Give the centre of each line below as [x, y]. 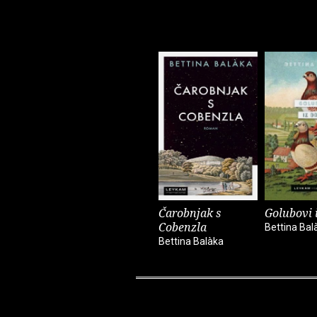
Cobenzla [183, 227]
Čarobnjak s [190, 213]
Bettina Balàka [191, 241]
